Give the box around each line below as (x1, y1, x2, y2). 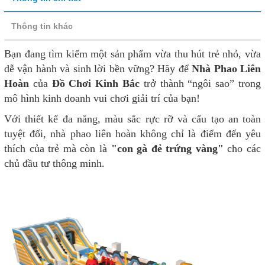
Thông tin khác (11, 21, 73, 31)
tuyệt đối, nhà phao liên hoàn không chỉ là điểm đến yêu (4, 127, 261, 140)
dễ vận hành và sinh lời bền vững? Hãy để (4, 62, 192, 75)
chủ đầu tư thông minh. (4, 157, 105, 169)
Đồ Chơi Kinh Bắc (51, 77, 140, 89)
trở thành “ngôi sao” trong (140, 77, 261, 89)
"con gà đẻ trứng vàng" (111, 142, 224, 154)
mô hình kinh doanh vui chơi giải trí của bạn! (4, 92, 200, 104)
